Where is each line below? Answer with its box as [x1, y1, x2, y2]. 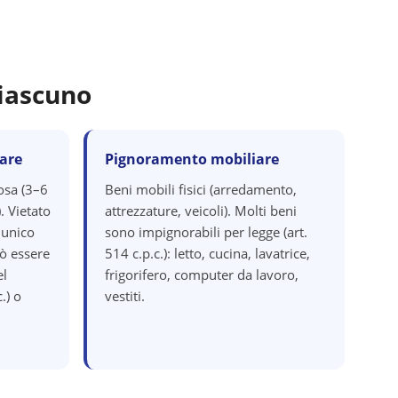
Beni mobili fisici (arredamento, [105, 180, 297, 198]
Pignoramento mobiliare [105, 149, 279, 169]
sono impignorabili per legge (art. [105, 223, 307, 241]
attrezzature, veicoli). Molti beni [105, 202, 297, 219]
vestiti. [105, 287, 145, 305]
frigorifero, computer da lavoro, [105, 266, 298, 283]
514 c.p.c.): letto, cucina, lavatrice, [105, 244, 310, 262]
